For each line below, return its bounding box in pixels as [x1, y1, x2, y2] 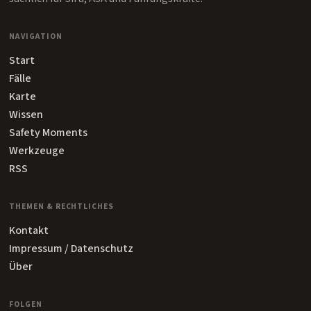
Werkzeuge [9, 143, 65, 159]
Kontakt [9, 223, 49, 239]
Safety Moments [9, 125, 88, 141]
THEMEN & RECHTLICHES [9, 201, 114, 213]
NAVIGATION [9, 31, 62, 43]
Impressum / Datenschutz [9, 241, 134, 257]
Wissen [9, 107, 44, 123]
